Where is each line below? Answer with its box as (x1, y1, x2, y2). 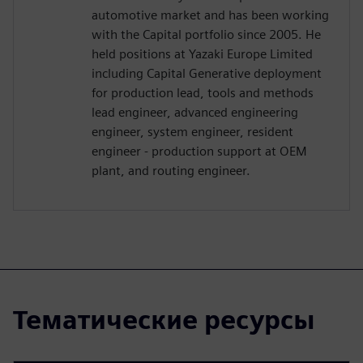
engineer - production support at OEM (92, 143, 307, 159)
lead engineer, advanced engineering (92, 104, 298, 120)
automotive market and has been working (92, 6, 329, 23)
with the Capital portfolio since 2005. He (92, 26, 321, 42)
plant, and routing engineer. (92, 162, 250, 178)
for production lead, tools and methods (92, 84, 314, 100)
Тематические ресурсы (13, 303, 315, 335)
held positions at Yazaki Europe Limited (92, 45, 313, 62)
